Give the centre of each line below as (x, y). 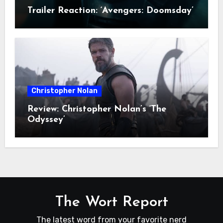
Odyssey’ (46, 120)
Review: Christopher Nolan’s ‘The (97, 110)
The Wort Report (111, 203)
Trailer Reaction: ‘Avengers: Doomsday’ (110, 11)
